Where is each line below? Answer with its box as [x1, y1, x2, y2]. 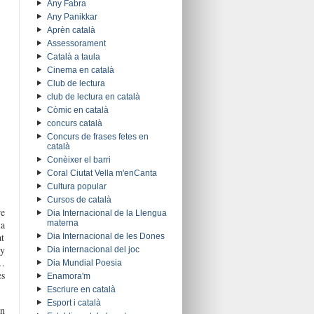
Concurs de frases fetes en [46, 132, 149, 142]
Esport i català [46, 298, 101, 308]
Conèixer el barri [46, 155, 111, 165]
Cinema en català [46, 65, 114, 76]
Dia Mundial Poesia [46, 258, 122, 268]
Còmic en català [46, 105, 109, 116]
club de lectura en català [46, 92, 140, 102]
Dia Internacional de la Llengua [46, 208, 167, 219]
